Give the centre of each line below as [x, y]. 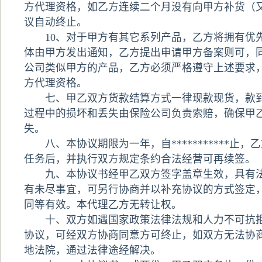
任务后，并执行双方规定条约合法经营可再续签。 [139, 159]
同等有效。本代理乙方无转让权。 [103, 205]
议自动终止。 [55, 22]
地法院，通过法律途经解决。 [92, 250]
